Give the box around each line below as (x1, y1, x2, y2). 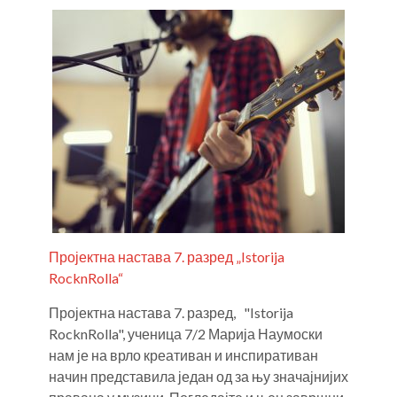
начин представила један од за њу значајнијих (49, 368, 348, 385)
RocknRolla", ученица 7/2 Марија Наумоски (49, 325, 323, 342)
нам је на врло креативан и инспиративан (49, 346, 318, 363)
